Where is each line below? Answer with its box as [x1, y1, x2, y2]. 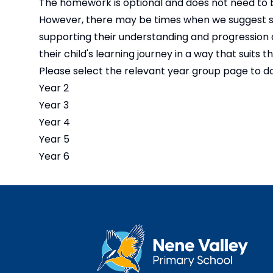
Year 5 [39, 132, 69, 146]
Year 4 [39, 115, 70, 129]
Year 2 [39, 80, 69, 95]
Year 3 [39, 97, 69, 112]
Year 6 [39, 149, 69, 163]
